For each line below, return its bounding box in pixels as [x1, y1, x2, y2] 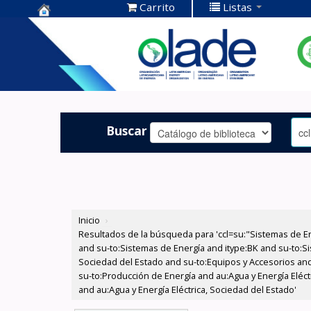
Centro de [37, 18, 102, 37]
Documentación [37, 40, 141, 58]
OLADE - [37, 61, 90, 80]
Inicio [78, 214, 101, 227]
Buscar [106, 121, 148, 139]
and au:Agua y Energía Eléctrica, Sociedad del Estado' [78, 283, 297, 296]
